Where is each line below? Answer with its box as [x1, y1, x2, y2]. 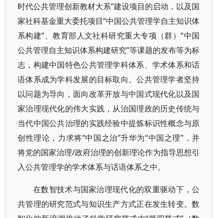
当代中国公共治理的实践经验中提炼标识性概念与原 [18, 118, 200, 128]
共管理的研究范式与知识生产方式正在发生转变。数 [18, 199, 200, 209]
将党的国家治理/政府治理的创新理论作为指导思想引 [18, 147, 200, 158]
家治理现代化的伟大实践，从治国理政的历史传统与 [18, 103, 200, 114]
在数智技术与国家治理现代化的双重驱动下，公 [33, 184, 200, 195]
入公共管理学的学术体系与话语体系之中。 [18, 162, 165, 172]
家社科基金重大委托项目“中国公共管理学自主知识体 [18, 16, 200, 26]
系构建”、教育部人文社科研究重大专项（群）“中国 [18, 30, 200, 41]
